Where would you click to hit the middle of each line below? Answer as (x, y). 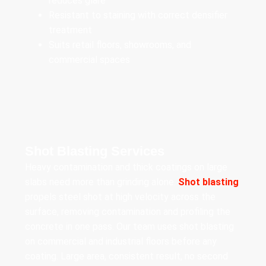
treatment (70, 30)
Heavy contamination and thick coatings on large (126, 167)
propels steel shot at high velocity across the (120, 197)
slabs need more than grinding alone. (102, 182)
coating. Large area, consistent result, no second (126, 256)
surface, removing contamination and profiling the (128, 212)
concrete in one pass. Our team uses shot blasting (129, 227)
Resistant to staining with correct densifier (138, 15)
